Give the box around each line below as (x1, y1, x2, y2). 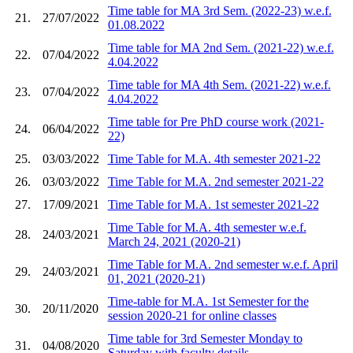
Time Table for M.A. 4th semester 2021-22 (107, 151, 321, 165)
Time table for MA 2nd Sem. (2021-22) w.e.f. (107, 40, 334, 54)
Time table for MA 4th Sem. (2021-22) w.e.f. (107, 77, 331, 91)
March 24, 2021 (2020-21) (107, 234, 240, 248)
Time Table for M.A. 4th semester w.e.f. (107, 220, 307, 234)
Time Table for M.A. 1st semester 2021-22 (107, 197, 319, 211)
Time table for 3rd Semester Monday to (107, 331, 303, 345)
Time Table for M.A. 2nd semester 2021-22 (107, 174, 324, 188)
